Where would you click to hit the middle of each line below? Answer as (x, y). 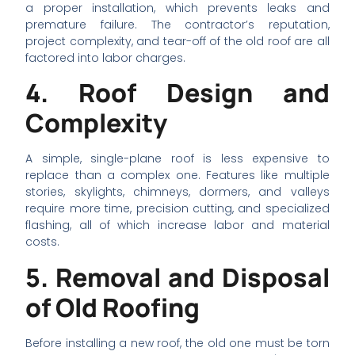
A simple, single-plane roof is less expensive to (177, 159)
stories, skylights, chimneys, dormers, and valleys (177, 192)
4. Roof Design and (177, 93)
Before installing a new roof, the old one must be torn (177, 343)
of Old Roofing (113, 307)
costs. (43, 242)
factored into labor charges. (106, 57)
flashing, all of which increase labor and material (177, 225)
